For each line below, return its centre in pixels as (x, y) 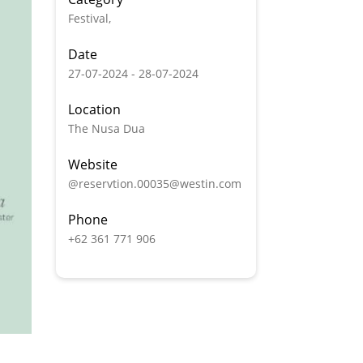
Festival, (89, 18)
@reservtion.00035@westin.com (154, 184)
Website (92, 164)
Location (94, 109)
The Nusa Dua (106, 128)
